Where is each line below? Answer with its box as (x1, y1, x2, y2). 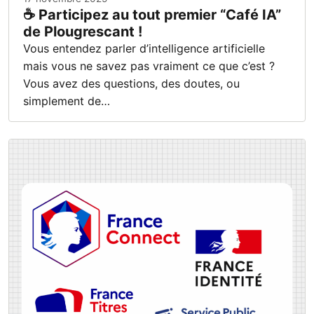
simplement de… (23, 94, 110, 109)
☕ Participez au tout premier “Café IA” (23, 6, 281, 24)
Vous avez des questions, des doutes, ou (23, 76, 240, 91)
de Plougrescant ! (23, 23, 142, 41)
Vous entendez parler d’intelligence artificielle (23, 41, 265, 56)
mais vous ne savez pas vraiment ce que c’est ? (23, 59, 275, 74)
